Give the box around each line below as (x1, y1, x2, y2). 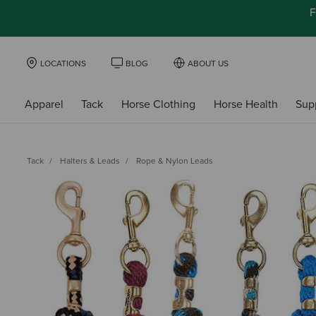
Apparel (24, 97, 63, 111)
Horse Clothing (121, 97, 195, 111)
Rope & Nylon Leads (136, 155, 213, 166)
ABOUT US (188, 59, 229, 68)
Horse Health (213, 97, 278, 111)
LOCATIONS (40, 59, 86, 68)
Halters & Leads (60, 155, 120, 166)
